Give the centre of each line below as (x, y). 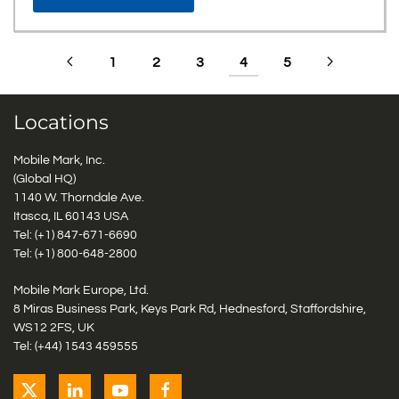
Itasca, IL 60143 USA (71, 216)
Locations (61, 122)
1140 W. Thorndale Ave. (79, 198)
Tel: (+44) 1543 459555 (76, 346)
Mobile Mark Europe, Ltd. (81, 290)
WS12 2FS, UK (54, 328)
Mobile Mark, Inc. (59, 160)
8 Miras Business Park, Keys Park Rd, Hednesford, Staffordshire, (190, 309)
